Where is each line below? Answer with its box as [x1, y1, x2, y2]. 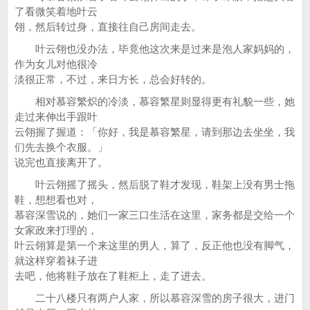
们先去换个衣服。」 [15, 141, 108, 153]
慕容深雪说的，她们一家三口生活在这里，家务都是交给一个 [15, 209, 295, 221]
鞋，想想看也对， [15, 194, 98, 206]
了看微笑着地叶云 [15, 6, 98, 17]
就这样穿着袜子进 [15, 255, 98, 266]
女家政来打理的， [15, 224, 98, 236]
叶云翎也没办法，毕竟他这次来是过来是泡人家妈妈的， [15, 43, 295, 55]
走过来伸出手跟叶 [15, 111, 98, 122]
